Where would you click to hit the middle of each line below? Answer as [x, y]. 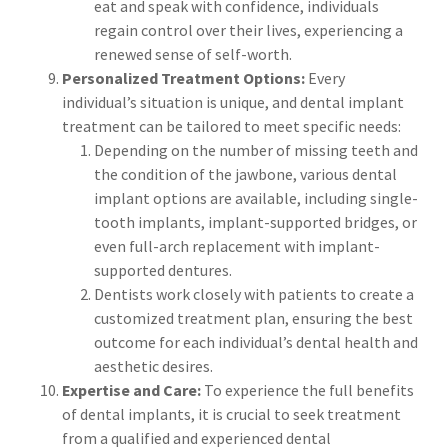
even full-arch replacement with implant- [237, 246]
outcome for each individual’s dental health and [256, 342]
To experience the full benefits [309, 390]
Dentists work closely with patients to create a [254, 294]
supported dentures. [163, 270]
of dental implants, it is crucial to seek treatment [231, 414]
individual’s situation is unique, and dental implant [233, 102]
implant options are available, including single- [256, 198]
